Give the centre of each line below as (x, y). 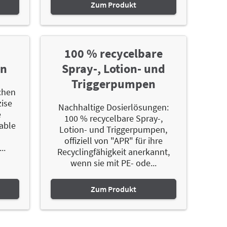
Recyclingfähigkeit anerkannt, (113, 152)
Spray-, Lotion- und (113, 68)
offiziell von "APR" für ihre (113, 140)
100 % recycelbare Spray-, (113, 118)
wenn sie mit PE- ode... (113, 163)
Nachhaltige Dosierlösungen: (113, 107)
